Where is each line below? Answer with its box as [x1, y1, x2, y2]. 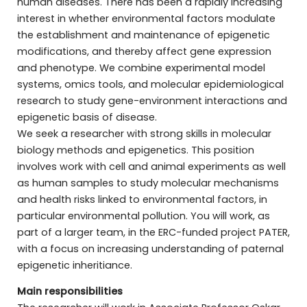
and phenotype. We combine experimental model [16, 60, 265, 75]
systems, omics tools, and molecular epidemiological [16, 77, 284, 91]
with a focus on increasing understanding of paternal [16, 241, 284, 256]
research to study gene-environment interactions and [16, 93, 287, 108]
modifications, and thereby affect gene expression [16, 44, 271, 58]
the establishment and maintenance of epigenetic [16, 27, 270, 42]
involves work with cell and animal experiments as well [16, 159, 286, 173]
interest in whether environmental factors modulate [16, 11, 275, 25]
